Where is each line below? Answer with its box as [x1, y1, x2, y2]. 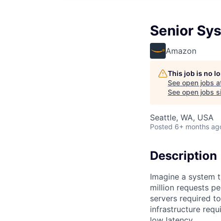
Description [150, 148, 217, 163]
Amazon [166, 46, 196, 56]
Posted [150, 122, 173, 131]
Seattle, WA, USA [150, 112, 214, 122]
